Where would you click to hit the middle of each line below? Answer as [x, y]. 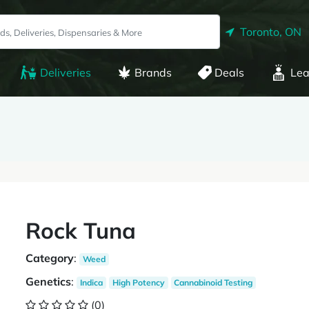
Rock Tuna [81, 230]
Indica [92, 282]
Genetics [49, 281]
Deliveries [65, 72]
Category [50, 258]
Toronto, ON [268, 32]
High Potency [138, 282]
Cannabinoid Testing [213, 282]
